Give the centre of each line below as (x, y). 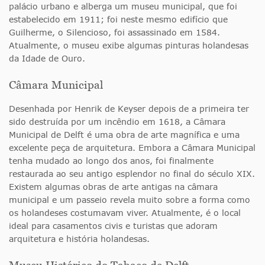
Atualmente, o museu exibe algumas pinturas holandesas (129, 45)
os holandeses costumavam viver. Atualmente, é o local (125, 212)
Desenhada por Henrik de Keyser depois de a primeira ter (129, 108)
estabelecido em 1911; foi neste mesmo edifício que (118, 19)
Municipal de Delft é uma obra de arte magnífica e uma (124, 134)
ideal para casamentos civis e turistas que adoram (113, 225)
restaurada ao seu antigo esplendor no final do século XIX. (132, 173)
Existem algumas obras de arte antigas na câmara (113, 186)
